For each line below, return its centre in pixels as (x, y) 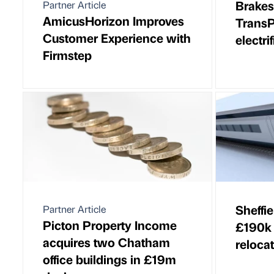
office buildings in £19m (109, 259)
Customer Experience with (117, 37)
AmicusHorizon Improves (113, 20)
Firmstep (67, 54)
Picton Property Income (110, 225)
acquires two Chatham (106, 242)
